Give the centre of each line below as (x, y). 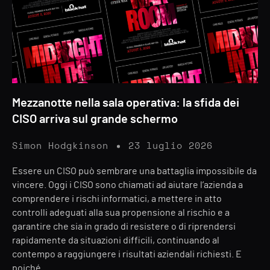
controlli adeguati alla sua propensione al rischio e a (121, 213)
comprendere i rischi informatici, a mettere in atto (117, 199)
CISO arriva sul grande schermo (95, 119)
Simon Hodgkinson (60, 146)
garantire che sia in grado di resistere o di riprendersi (124, 227)
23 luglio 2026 (171, 146)
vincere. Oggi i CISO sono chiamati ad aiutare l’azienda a (127, 185)
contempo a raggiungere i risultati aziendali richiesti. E (127, 254)
